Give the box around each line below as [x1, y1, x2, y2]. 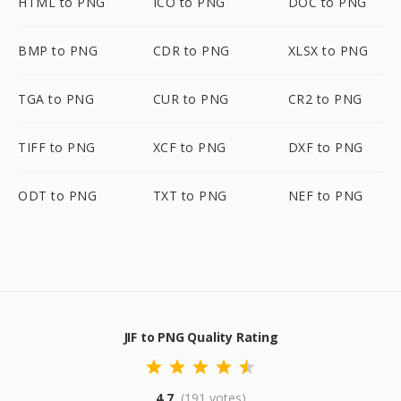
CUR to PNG [152, 90, 229, 107]
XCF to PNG [152, 139, 226, 156]
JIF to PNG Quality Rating [123, 328, 278, 346]
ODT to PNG [18, 187, 97, 204]
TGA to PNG [18, 90, 94, 107]
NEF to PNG [287, 187, 363, 204]
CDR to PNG [152, 42, 230, 59]
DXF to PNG [287, 139, 363, 156]
